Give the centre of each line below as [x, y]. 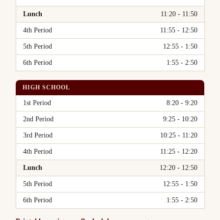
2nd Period [38, 119]
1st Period [37, 103]
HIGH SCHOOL [46, 87]
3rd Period [38, 135]
